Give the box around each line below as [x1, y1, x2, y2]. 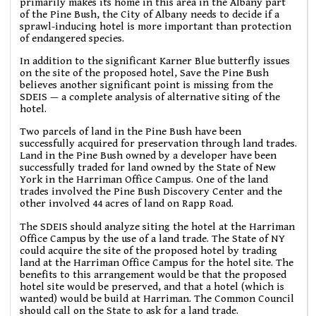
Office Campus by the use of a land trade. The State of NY [20, 232, 286, 245]
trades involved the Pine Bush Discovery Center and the [20, 186, 283, 198]
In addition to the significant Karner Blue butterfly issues [20, 55, 291, 68]
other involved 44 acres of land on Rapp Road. [20, 197, 234, 210]
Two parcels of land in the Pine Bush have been [20, 126, 242, 138]
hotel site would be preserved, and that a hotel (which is [20, 280, 285, 293]
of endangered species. [20, 32, 125, 44]
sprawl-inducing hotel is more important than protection [20, 20, 292, 32]
